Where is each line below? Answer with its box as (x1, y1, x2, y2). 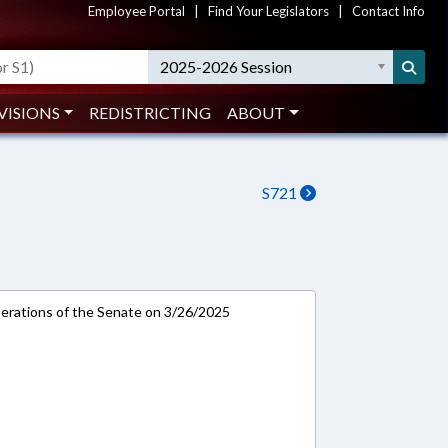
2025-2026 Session (160, 57, 293, 76)
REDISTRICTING (89, 103, 212, 122)
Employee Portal (88, 3, 185, 19)
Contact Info (352, 3, 425, 19)
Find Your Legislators (208, 3, 329, 19)
